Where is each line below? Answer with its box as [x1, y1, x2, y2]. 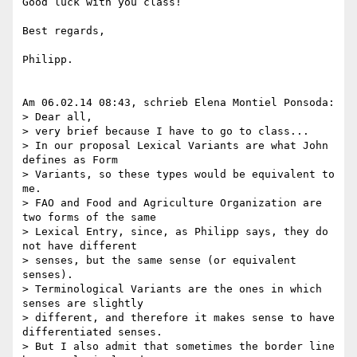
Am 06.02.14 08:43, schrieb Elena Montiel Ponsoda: [22, 96, 335, 109]
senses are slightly [22, 297, 150, 310]
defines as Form [22, 154, 124, 167]
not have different [22, 240, 143, 253]
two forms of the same [22, 211, 163, 224]
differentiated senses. [22, 326, 163, 339]
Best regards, [22, 25, 105, 37]
